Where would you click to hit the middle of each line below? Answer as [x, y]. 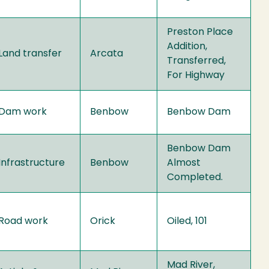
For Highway [196, 75]
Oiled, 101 [187, 221]
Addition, [187, 47]
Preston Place [200, 32]
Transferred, [196, 61]
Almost [184, 163]
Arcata [107, 54]
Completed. [195, 177]
